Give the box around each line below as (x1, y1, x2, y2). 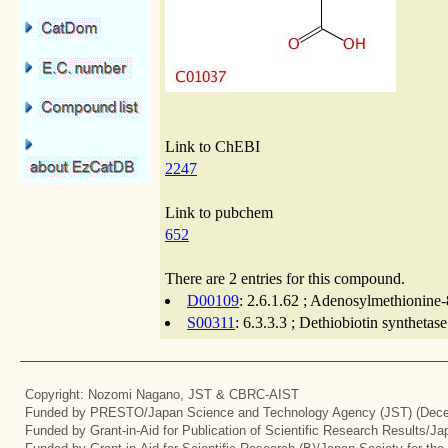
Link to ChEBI (165, 138, 260, 155)
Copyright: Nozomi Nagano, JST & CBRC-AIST (25, 387, 299, 402)
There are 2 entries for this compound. (165, 270, 405, 287)
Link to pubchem (165, 204, 273, 221)
